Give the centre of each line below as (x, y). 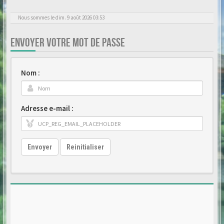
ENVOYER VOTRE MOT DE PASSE (68, 43)
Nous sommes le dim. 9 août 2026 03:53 (61, 17)
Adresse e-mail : (47, 108)
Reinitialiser (85, 147)
